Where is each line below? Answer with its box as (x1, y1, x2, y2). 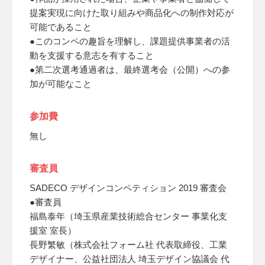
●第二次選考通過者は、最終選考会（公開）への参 (30, 64, 230, 75)
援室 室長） (30, 225, 76, 235)
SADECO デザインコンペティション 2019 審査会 (30, 183, 227, 193)
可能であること (30, 22, 92, 32)
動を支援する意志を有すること (30, 50, 154, 60)
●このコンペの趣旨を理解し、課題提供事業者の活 (30, 36, 230, 46)
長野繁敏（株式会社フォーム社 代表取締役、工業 (30, 240, 227, 250)
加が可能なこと (30, 79, 92, 89)
